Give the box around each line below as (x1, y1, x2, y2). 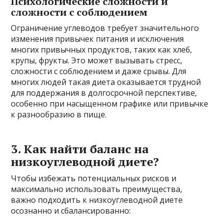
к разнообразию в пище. (11, 109, 107, 120)
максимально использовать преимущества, (11, 183, 183, 194)
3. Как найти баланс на (11, 140, 149, 157)
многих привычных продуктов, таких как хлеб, (11, 44, 192, 55)
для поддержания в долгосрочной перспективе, (11, 87, 197, 98)
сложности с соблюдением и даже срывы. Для (11, 65, 187, 77)
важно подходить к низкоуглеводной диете (11, 194, 183, 205)
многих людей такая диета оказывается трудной (11, 76, 201, 87)
